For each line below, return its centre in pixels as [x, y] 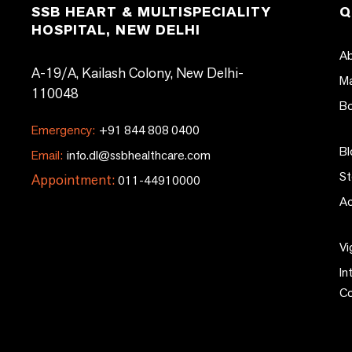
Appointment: [73, 180]
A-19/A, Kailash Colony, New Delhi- [137, 73]
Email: [47, 155]
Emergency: [63, 130]
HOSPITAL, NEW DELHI [116, 30]
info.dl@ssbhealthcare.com [137, 155]
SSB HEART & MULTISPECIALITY [151, 12]
